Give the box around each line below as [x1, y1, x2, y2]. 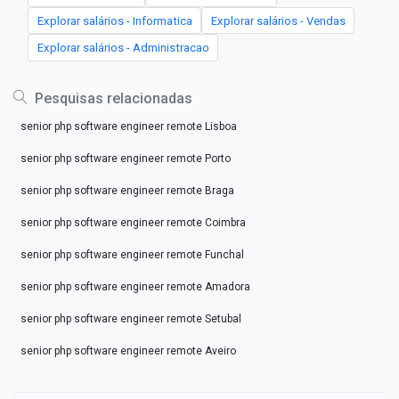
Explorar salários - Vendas [210, 13, 346, 28]
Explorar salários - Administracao [37, 41, 209, 55]
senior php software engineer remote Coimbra [20, 216, 246, 229]
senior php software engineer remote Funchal [20, 248, 244, 261]
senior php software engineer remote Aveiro [20, 344, 236, 357]
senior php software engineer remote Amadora [20, 280, 250, 293]
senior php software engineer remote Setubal [20, 312, 241, 325]
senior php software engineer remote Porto [20, 151, 231, 165]
